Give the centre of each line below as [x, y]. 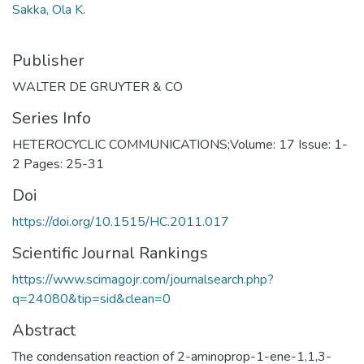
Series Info [52, 118]
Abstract [44, 330]
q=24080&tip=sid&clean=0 [91, 299]
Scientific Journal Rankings [110, 253]
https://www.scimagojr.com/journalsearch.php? [143, 279]
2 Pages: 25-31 [58, 164]
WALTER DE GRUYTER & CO [97, 87]
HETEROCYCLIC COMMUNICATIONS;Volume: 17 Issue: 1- [180, 144]
